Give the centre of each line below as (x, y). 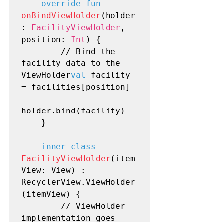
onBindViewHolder (61, 15)
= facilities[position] (76, 87)
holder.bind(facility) (73, 111)
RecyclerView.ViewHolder (78, 182)
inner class (68, 146)
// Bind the (41, 51)
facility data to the (71, 63)
